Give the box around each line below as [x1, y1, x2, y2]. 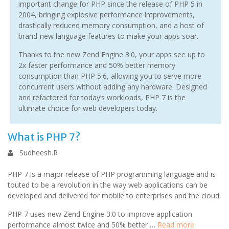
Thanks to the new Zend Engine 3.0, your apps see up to [18, 50, 205, 59]
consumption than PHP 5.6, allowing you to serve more [18, 71, 201, 81]
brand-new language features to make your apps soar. [18, 31, 198, 41]
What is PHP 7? [8, 130, 80, 143]
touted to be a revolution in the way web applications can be [8, 180, 208, 190]
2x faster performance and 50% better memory [18, 60, 175, 70]
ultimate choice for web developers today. [18, 103, 157, 113]
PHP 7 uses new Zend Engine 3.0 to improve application [8, 209, 192, 219]
